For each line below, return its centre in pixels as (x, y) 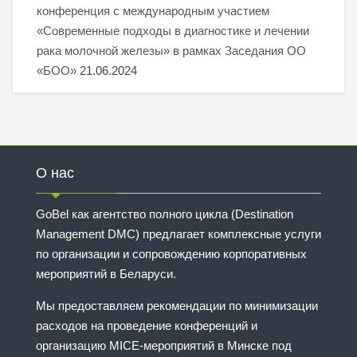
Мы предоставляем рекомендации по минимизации (177, 305)
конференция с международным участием (153, 10)
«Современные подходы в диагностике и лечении (173, 30)
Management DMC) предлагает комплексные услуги (178, 233)
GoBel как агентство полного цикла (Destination (165, 214)
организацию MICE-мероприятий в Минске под (164, 345)
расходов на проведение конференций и (147, 325)
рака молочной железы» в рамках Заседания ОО (171, 50)
